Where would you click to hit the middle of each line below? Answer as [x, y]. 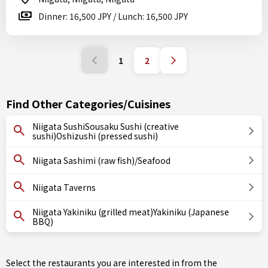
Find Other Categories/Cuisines [88, 103]
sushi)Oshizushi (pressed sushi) [95, 136]
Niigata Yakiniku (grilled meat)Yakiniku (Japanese [131, 212]
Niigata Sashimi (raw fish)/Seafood [101, 160]
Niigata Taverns [64, 187]
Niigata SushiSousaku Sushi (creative [106, 126]
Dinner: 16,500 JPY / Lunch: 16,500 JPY [113, 16]
